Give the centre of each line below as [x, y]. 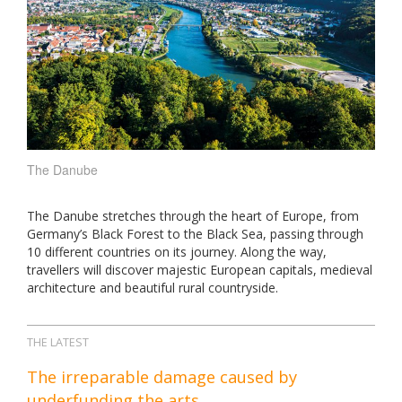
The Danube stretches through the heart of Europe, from [193, 215]
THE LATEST [58, 342]
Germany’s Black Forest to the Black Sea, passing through [195, 233]
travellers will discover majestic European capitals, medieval [200, 269]
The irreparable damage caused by [162, 376]
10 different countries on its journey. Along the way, [177, 251]
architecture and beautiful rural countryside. [153, 287]
